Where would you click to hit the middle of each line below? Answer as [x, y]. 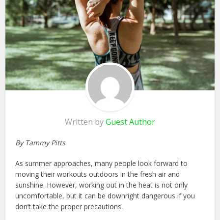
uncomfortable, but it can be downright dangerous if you [105, 195]
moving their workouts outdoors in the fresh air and [98, 174]
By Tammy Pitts [41, 142]
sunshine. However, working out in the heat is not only [102, 185]
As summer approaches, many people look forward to [102, 163]
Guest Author [130, 122]
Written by [85, 122]
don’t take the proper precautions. [69, 206]
